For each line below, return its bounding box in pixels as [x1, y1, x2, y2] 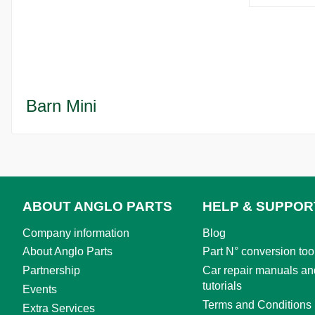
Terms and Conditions [202, 298, 311, 311]
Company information [22, 226, 129, 239]
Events [22, 283, 57, 295]
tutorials [202, 280, 242, 292]
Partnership [22, 264, 80, 277]
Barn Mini [26, 96, 96, 115]
